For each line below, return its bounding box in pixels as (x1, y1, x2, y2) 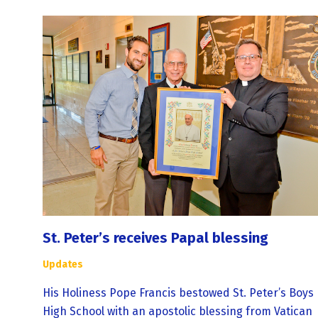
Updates (43, 258, 83, 271)
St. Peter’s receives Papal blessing (43, 229, 268, 247)
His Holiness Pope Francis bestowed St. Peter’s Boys (43, 286, 314, 300)
